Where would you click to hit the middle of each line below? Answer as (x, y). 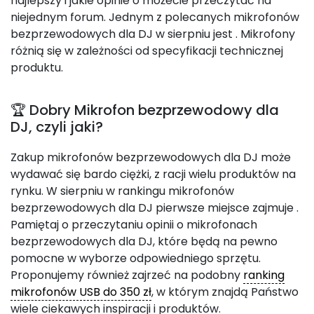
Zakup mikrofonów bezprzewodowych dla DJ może (151, 157)
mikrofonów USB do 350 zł (81, 292)
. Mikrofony (265, 34)
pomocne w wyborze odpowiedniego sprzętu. (136, 258)
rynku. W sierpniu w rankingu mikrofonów (122, 191)
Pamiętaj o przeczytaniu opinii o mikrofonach (134, 225)
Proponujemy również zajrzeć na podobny (127, 275)
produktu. (37, 68)
